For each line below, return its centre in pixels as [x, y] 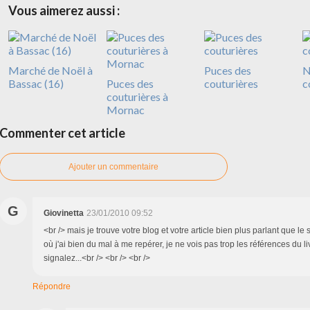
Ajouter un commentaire [113, 166]
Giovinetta [64, 213]
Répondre [52, 286]
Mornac [125, 109]
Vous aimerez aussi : [64, 10]
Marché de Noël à [51, 70]
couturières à [137, 96]
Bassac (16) [36, 83]
